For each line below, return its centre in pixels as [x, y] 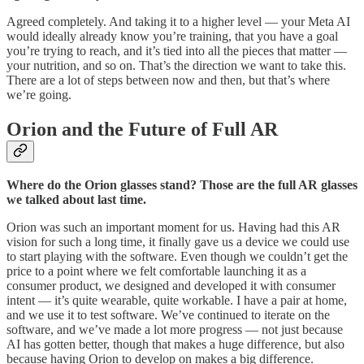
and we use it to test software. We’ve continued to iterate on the [168, 315]
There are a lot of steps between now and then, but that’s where [168, 80]
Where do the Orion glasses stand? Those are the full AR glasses [182, 185]
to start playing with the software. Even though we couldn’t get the [177, 257]
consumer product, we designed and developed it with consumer [171, 286]
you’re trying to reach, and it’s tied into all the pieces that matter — [177, 50]
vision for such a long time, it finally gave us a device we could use [178, 242]
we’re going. [39, 94]
